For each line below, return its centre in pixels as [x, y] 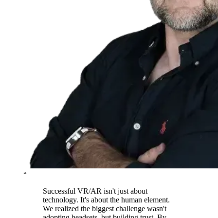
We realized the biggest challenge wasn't [105, 209]
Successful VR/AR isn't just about [95, 191]
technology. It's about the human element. [106, 200]
